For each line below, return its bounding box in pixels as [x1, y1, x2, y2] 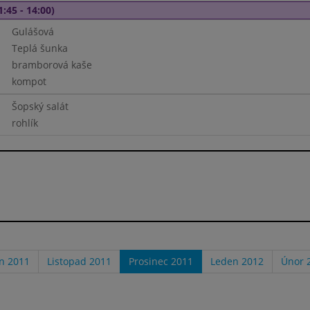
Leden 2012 [210, 254, 264, 268]
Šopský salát [11, 100, 69, 113]
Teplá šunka [11, 42, 68, 55]
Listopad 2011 [47, 254, 111, 268]
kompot [11, 75, 46, 88]
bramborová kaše [11, 58, 92, 71]
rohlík [11, 116, 38, 129]
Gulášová [11, 25, 54, 38]
